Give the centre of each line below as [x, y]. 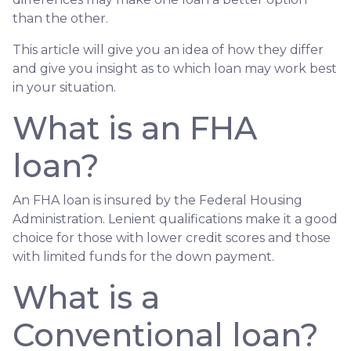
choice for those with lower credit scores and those [172, 237]
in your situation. [64, 87]
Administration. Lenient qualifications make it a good [175, 219]
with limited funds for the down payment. [145, 256]
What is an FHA [135, 128]
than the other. [62, 18]
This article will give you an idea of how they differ [168, 49]
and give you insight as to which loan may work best [175, 68]
